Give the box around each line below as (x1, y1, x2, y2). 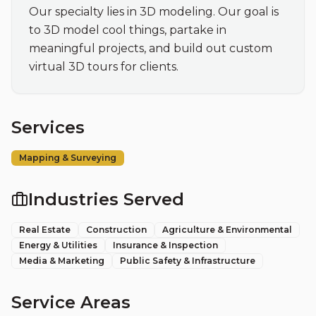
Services (11, 117, 85, 138)
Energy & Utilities (19, 240, 97, 250)
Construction (86, 224, 147, 235)
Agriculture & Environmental (162, 224, 292, 235)
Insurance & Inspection (113, 240, 218, 250)
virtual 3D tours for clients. (29, 60, 178, 73)
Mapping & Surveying (19, 152, 116, 163)
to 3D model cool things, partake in (29, 23, 226, 37)
